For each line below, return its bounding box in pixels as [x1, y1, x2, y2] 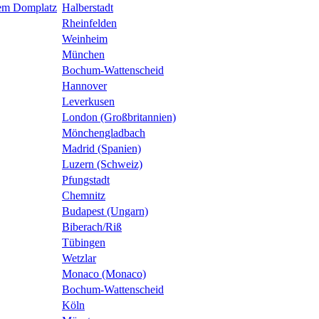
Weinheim [62, 33, 108, 46]
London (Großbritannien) [62, 111, 176, 124]
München [62, 48, 105, 61]
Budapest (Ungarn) [62, 205, 148, 218]
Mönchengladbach [62, 127, 145, 140]
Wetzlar [62, 252, 96, 265]
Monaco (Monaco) [62, 268, 146, 281]
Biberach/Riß [62, 221, 122, 234]
